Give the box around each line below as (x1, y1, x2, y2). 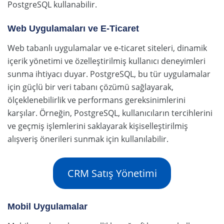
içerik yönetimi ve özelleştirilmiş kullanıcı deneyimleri (7, 55, 205, 67)
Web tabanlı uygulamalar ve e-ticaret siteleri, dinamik (7, 42, 207, 54)
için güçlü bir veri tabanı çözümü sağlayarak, (7, 81, 173, 93)
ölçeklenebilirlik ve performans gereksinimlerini (7, 94, 185, 106)
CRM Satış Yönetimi (67, 166, 157, 180)
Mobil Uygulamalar (7, 201, 87, 211)
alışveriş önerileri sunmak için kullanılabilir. (7, 133, 168, 145)
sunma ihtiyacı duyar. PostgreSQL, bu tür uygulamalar (7, 68, 210, 80)
